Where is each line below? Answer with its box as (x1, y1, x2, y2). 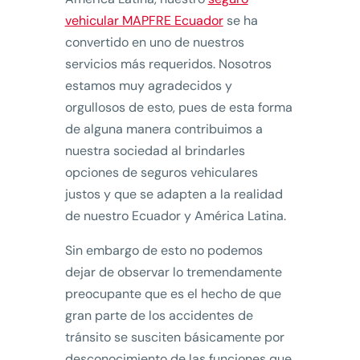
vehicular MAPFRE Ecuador (64, 12, 223, 30)
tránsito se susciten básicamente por (64, 329, 284, 346)
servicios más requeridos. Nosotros (64, 55, 272, 73)
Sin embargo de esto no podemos (64, 242, 263, 260)
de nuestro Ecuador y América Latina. (64, 207, 286, 225)
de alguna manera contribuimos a (64, 121, 263, 138)
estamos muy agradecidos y (64, 77, 232, 95)
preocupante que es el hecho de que (64, 285, 281, 303)
